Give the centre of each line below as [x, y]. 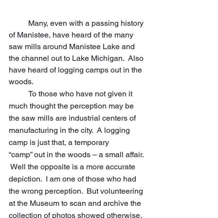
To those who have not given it [18, 94]
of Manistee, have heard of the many [72, 35]
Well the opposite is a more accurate [73, 167]
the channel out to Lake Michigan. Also [77, 58]
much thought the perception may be [72, 106]
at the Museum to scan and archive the [76, 203]
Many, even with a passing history [18, 23]
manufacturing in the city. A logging [70, 130]
